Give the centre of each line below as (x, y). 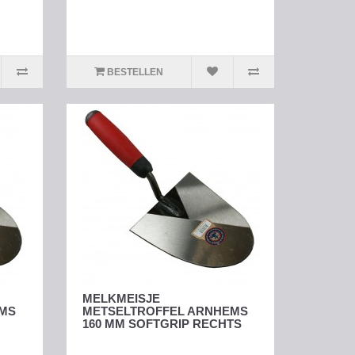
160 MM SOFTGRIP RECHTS (162, 324)
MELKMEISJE (121, 299)
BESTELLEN (135, 73)
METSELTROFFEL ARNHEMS (165, 311)
